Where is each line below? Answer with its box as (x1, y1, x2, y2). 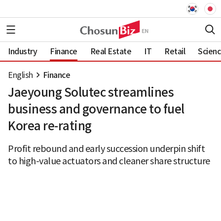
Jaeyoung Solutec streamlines (8, 85, 174, 100)
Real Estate (90, 46, 131, 56)
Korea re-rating (8, 118, 92, 134)
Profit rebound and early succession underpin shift (8, 143, 205, 154)
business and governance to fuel (8, 102, 184, 117)
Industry (8, 46, 37, 56)
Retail (164, 46, 185, 56)
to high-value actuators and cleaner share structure (8, 155, 210, 167)
